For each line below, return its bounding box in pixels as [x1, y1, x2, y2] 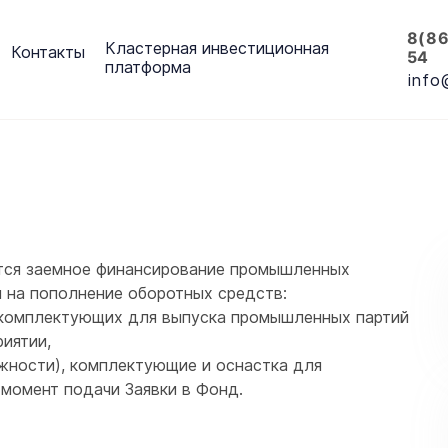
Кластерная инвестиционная [105, 38, 330, 58]
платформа [105, 57, 192, 77]
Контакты [11, 42, 86, 62]
